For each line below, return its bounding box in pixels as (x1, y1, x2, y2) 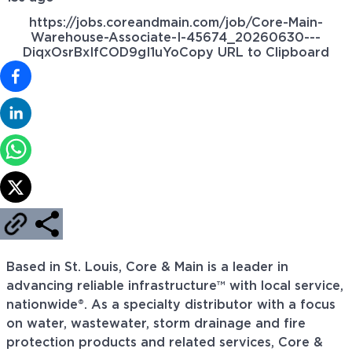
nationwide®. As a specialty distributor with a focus (6, 299, 335, 312)
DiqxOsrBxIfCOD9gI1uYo (23, 46, 179, 60)
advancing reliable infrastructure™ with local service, (6, 280, 343, 293)
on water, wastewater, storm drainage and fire (6, 317, 306, 331)
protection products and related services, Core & (6, 336, 323, 350)
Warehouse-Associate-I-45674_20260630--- (31, 31, 321, 45)
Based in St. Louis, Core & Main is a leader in (6, 261, 288, 274)
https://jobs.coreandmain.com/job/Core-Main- (29, 16, 323, 30)
